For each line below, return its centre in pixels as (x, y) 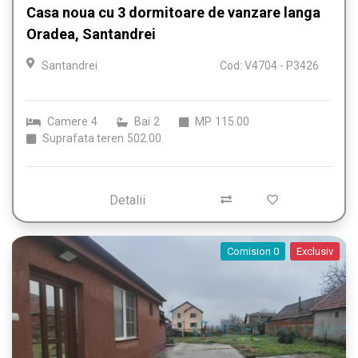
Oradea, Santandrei (91, 34)
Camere (68, 122)
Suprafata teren (83, 139)
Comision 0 (253, 252)
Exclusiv (315, 252)
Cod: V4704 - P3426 (269, 66)
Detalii (127, 201)
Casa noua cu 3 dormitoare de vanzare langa (173, 13)
